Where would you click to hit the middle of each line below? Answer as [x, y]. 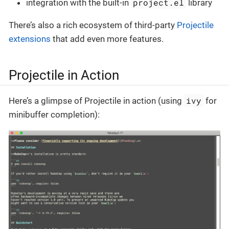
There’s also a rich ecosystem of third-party [93, 25]
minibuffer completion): [54, 114]
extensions [30, 39]
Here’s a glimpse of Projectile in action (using [96, 100]
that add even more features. [107, 39]
